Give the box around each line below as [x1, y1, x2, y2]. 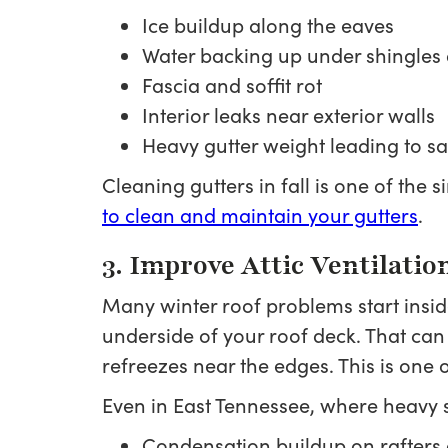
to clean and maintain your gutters [102, 201, 418, 228]
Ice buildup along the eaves [142, 11, 394, 38]
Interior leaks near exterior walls [142, 101, 435, 128]
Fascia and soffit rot [142, 71, 322, 98]
